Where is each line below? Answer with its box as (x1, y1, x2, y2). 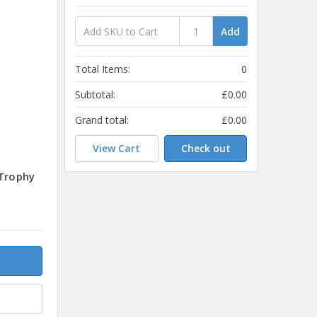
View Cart (93, 141, 141, 155)
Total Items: (75, 62, 131, 76)
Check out (180, 141, 231, 155)
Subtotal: (75, 88, 116, 102)
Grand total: (75, 113, 129, 127)
